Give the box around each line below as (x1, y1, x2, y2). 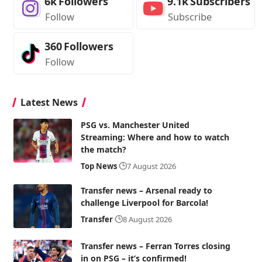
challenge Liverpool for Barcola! (80, 197, 208, 208)
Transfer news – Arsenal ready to (80, 185, 212, 196)
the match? (80, 144, 126, 155)
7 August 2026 (126, 161, 176, 171)
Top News (80, 161, 117, 171)
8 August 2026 (122, 214, 172, 225)
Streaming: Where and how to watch (80, 132, 229, 143)
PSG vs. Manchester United (80, 119, 189, 130)
